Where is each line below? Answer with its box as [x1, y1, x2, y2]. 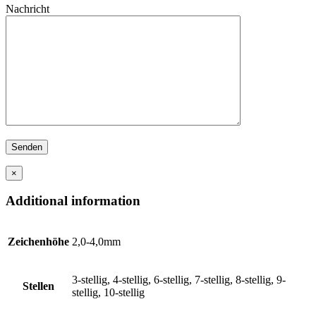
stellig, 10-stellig [72, 286, 145, 299]
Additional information [6, 193, 140, 209]
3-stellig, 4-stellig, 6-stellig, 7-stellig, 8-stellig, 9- [72, 274, 286, 286]
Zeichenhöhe [8, 236, 69, 248]
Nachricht [6, 2, 49, 15]
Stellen [23, 280, 54, 293]
